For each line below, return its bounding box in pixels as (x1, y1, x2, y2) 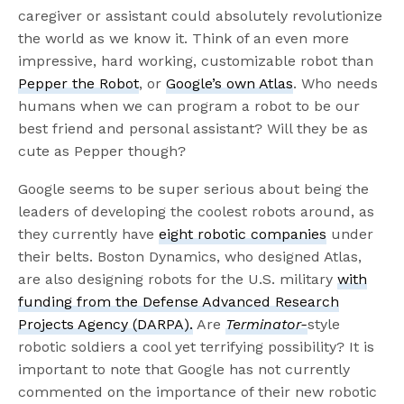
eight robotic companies (159, 225, 327, 243)
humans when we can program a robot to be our (18, 97, 361, 115)
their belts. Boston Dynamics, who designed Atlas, (18, 248, 363, 266)
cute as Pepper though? (18, 142, 187, 161)
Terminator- (225, 316, 308, 334)
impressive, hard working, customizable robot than (18, 52, 374, 70)
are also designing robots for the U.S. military (18, 271, 338, 289)
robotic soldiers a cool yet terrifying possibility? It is (18, 338, 375, 356)
